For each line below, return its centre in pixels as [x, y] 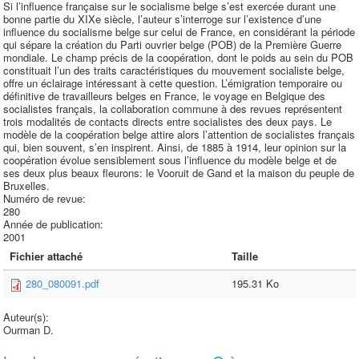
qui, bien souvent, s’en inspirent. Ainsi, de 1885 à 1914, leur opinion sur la [175, 147]
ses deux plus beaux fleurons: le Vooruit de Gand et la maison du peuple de [179, 173]
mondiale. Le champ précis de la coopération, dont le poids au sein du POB [178, 57]
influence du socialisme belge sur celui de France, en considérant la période [179, 32]
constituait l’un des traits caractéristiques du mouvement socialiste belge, [174, 70]
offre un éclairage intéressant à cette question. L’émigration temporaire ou [173, 83]
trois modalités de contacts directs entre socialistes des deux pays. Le [167, 121]
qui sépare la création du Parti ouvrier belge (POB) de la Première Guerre [172, 44]
